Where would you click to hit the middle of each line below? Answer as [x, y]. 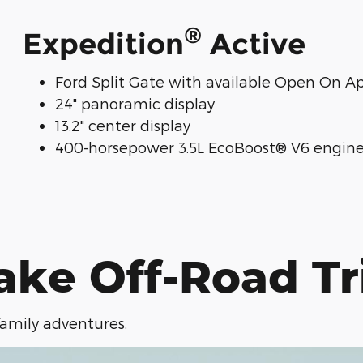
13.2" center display [123, 126]
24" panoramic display [135, 104]
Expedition [103, 43]
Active [254, 43]
